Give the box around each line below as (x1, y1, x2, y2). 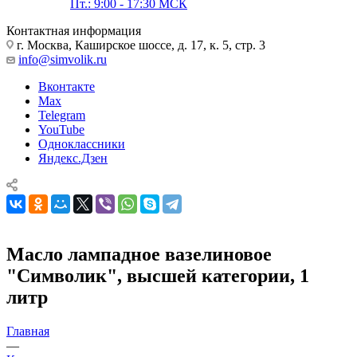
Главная (6, 324, 49, 338)
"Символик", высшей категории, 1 (6, 265, 309, 286)
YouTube (38, 122, 84, 136)
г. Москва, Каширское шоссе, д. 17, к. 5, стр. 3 (14, 37, 265, 52)
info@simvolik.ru (18, 52, 107, 66)
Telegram (38, 108, 85, 122)
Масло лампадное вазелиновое (6, 243, 272, 265)
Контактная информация (6, 23, 141, 37)
